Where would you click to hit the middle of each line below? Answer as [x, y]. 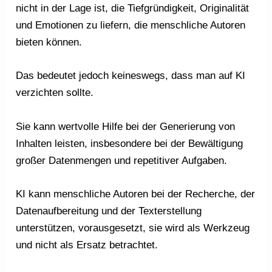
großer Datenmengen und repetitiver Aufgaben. [122, 160]
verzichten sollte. [55, 93]
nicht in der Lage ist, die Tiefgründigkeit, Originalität [133, 8]
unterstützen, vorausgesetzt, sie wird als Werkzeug [133, 228]
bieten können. [49, 42]
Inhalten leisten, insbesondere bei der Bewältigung [130, 143]
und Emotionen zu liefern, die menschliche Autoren [131, 25]
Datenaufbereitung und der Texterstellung [109, 211]
